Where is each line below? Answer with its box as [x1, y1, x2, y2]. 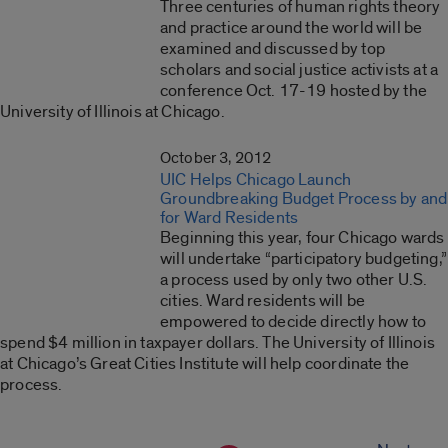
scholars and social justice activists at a [160, 58, 439, 80]
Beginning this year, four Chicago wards [160, 226, 445, 248]
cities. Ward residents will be [160, 289, 366, 311]
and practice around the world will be [160, 16, 423, 38]
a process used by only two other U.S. [160, 268, 428, 290]
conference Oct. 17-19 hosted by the [160, 79, 427, 101]
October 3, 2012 [160, 147, 272, 168]
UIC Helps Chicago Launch [160, 168, 352, 190]
